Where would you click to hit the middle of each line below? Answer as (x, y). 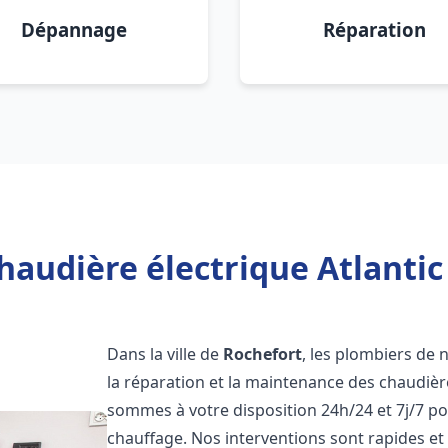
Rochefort (263, 354)
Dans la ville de (165, 354)
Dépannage (74, 29)
